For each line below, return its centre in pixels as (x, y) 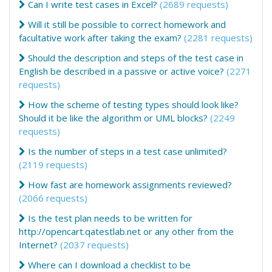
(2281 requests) (218, 38)
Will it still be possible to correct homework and (127, 24)
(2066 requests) (53, 198)
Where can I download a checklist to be (109, 265)
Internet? (38, 245)
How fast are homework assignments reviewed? (130, 185)
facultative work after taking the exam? (100, 38)
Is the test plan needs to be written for (110, 218)
